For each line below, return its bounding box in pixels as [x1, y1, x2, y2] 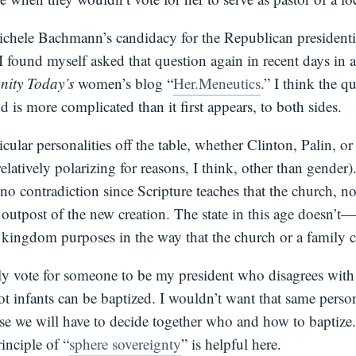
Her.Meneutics [173, 73, 261, 93]
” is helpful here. [181, 334, 281, 354]
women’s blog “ [78, 73, 173, 93]
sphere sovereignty [69, 334, 181, 354]
